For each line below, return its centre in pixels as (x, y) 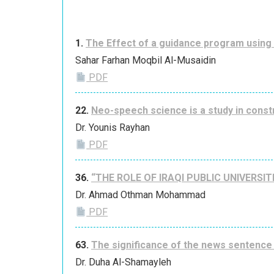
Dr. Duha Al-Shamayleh (123, 262)
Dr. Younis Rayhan (113, 128)
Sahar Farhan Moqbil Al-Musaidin (146, 61)
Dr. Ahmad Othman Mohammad (140, 195)
